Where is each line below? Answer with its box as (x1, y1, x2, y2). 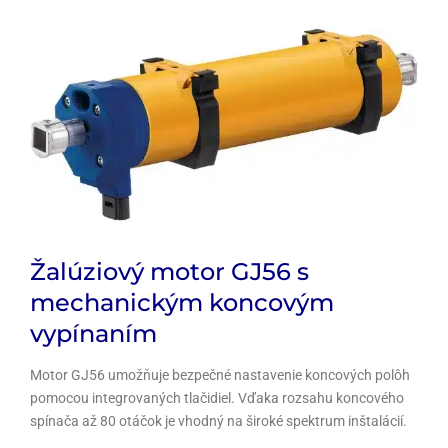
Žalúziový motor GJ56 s (30, 256, 309, 286)
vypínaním (30, 318, 157, 348)
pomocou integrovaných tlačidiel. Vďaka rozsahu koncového (30, 389, 404, 406)
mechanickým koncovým (30, 287, 334, 317)
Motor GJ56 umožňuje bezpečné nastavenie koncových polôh (30, 366, 410, 383)
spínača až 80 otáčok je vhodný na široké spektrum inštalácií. (30, 412, 407, 429)
